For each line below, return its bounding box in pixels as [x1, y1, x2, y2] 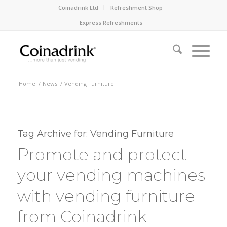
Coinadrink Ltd [58, 4, 99, 11]
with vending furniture [17, 186, 195, 206]
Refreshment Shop [110, 4, 163, 11]
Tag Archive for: [17, 128, 90, 139]
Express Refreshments [79, 19, 142, 26]
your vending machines [17, 165, 205, 185]
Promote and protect [17, 144, 187, 164]
